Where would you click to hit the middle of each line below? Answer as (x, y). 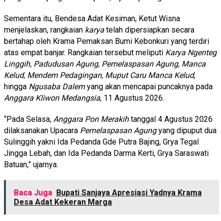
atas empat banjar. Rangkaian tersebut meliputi (85, 52)
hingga (16, 86)
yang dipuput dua (186, 130)
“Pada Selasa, (29, 119)
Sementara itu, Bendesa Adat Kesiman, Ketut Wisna (92, 18)
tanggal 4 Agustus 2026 (171, 119)
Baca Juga (33, 192)
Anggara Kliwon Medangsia (52, 98)
